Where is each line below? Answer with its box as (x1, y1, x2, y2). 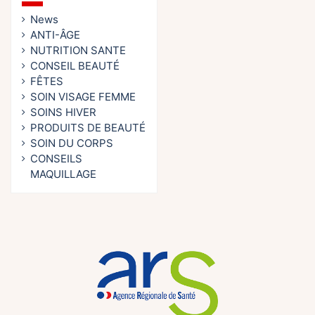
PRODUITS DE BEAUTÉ (30, 121, 146, 135)
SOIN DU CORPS (30, 136, 113, 150)
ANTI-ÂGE (30, 28, 80, 42)
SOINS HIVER (30, 105, 96, 120)
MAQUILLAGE (30, 167, 96, 181)
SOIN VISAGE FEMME (30, 90, 136, 104)
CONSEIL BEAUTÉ (30, 59, 120, 73)
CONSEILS (30, 152, 82, 166)
